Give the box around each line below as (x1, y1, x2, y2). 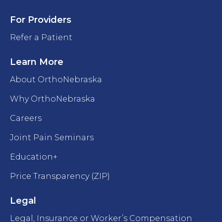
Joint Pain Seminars (10, 133, 94, 143)
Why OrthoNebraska (10, 94, 95, 104)
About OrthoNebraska (10, 75, 102, 85)
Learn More (10, 56, 63, 68)
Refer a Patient (10, 33, 72, 43)
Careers (10, 113, 42, 123)
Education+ (10, 152, 57, 162)
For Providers (10, 14, 71, 26)
